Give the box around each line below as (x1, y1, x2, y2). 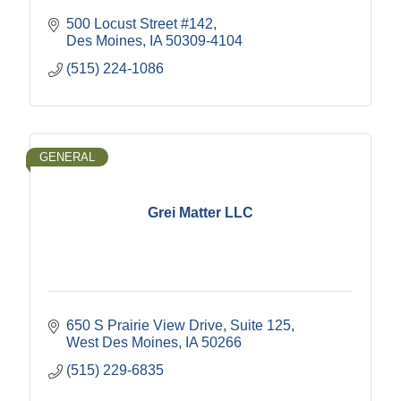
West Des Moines (66, 335, 178, 351)
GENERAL (39, 150, 95, 165)
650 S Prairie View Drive (66, 318, 223, 334)
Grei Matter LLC (148, 204, 253, 220)
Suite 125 (230, 318, 291, 334)
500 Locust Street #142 (66, 16, 213, 32)
